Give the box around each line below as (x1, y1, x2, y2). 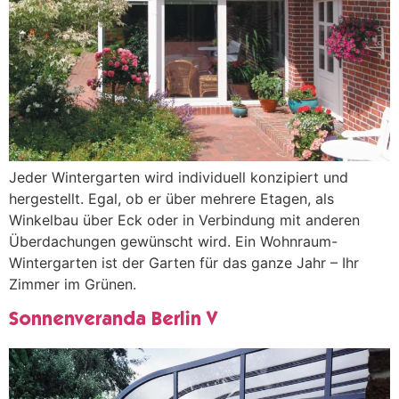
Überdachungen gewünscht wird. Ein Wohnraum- (9, 232, 338, 250)
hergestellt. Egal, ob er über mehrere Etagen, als (9, 189, 334, 208)
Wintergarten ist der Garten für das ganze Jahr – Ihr (9, 253, 359, 272)
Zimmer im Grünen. (9, 274, 136, 293)
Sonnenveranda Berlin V (9, 310, 217, 330)
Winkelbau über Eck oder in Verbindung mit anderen (9, 210, 360, 229)
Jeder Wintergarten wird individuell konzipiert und (9, 167, 348, 186)
